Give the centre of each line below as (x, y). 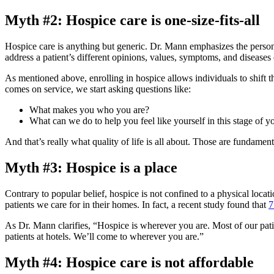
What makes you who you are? (89, 109)
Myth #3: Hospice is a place (91, 167)
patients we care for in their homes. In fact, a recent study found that (137, 204)
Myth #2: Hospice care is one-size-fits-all (132, 20)
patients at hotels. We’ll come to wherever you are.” (104, 236)
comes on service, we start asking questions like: (98, 89)
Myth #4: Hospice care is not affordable (129, 262)
